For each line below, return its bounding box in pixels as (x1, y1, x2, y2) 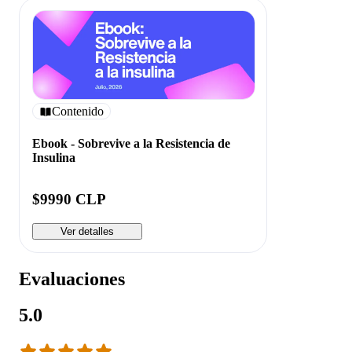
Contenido (52, 104, 104, 118)
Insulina (32, 150, 75, 164)
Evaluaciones (19, 268, 125, 289)
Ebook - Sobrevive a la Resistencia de (32, 136, 230, 150)
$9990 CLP (32, 190, 106, 207)
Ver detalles (60, 225, 114, 237)
